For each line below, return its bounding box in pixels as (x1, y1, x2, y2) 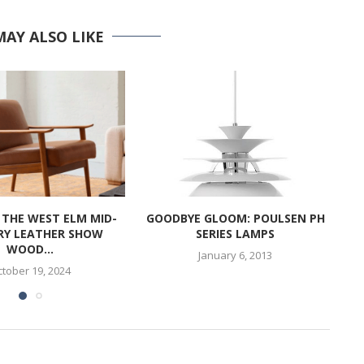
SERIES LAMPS (196, 225, 275, 241)
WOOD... (6, 240, 54, 257)
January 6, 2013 (198, 247, 273, 262)
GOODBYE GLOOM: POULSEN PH (145, 210, 325, 226)
